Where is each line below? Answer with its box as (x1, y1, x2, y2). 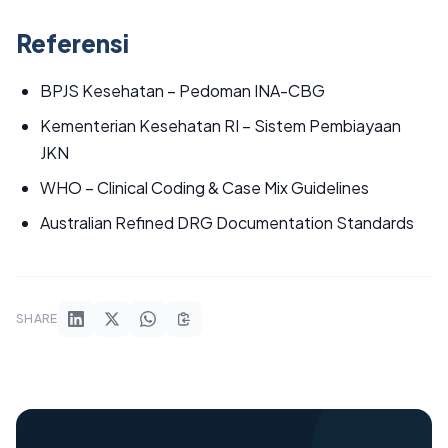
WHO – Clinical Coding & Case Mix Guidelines (40, 177, 369, 198)
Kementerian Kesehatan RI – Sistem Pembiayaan (40, 115, 401, 136)
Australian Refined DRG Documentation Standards (40, 212, 414, 233)
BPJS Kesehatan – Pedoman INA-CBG (40, 80, 325, 101)
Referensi (16, 28, 129, 58)
